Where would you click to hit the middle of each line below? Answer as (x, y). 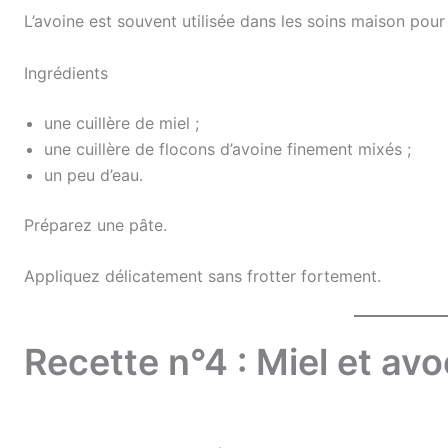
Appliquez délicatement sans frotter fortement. (202, 276)
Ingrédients (66, 72)
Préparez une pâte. (95, 224)
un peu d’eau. (93, 174)
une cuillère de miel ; (121, 122)
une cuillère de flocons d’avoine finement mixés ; (227, 148)
